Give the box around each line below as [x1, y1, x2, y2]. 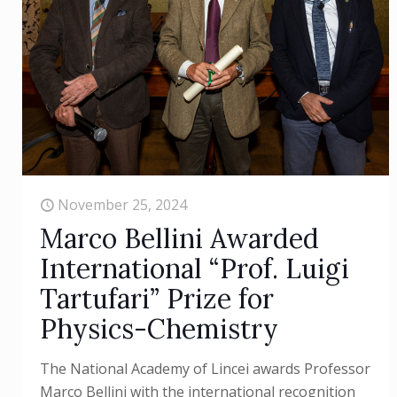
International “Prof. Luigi [40, 252, 350, 286]
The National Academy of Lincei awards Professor [40, 359, 371, 379]
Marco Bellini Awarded [40, 222, 320, 256]
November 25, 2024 [58, 195, 188, 215]
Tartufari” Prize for [40, 282, 275, 316]
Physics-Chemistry [40, 312, 279, 346]
